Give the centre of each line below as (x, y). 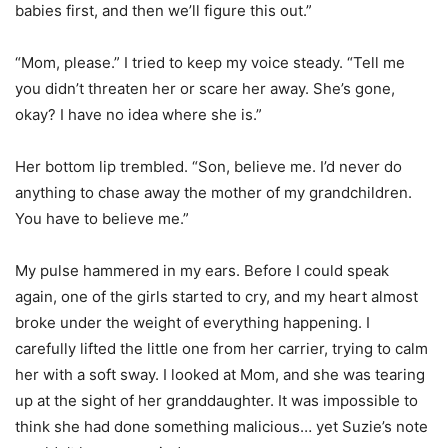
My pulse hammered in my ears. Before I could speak (202, 271)
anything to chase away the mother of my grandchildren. (213, 193)
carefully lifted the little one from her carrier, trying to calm (221, 349)
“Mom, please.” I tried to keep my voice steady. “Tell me (210, 63)
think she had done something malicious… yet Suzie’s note (221, 427)
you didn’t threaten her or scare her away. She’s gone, (205, 89)
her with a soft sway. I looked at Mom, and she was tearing (220, 375)
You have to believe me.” (102, 219)
